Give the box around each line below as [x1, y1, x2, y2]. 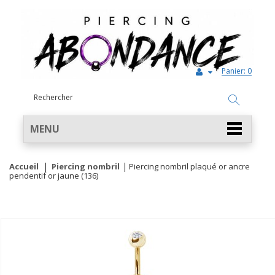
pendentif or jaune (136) [9, 170, 98, 181]
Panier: [222, 66, 246, 76]
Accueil [9, 161, 39, 172]
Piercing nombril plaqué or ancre [129, 161, 250, 172]
